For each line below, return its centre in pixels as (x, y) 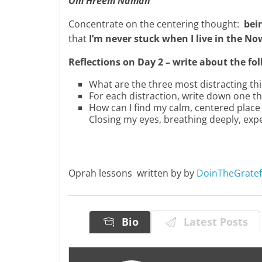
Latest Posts (213, 221)
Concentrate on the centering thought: (155, 24)
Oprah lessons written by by (132, 173)
